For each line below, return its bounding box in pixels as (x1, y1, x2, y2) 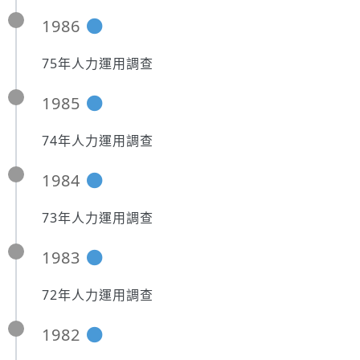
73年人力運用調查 (42, 209, 153, 227)
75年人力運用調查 (42, 55, 153, 72)
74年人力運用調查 (42, 132, 153, 149)
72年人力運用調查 (42, 286, 153, 304)
